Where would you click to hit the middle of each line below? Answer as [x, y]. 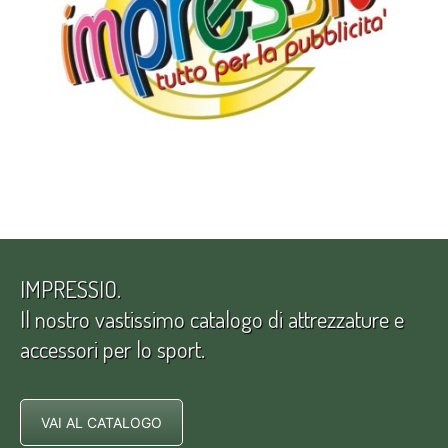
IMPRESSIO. [70, 288]
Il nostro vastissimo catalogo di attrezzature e [212, 318]
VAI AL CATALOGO [101, 422]
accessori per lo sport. [112, 348]
